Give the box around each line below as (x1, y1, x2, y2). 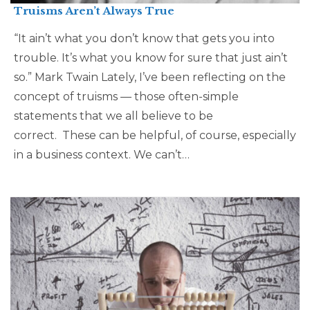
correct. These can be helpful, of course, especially (14, 129, 296, 142)
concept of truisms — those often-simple (14, 90, 239, 103)
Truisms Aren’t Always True (14, 4, 174, 17)
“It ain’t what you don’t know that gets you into (14, 32, 275, 45)
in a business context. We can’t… (14, 148, 190, 161)
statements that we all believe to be (14, 109, 213, 122)
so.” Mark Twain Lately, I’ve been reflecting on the (14, 71, 286, 84)
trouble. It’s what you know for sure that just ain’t (14, 51, 288, 64)
